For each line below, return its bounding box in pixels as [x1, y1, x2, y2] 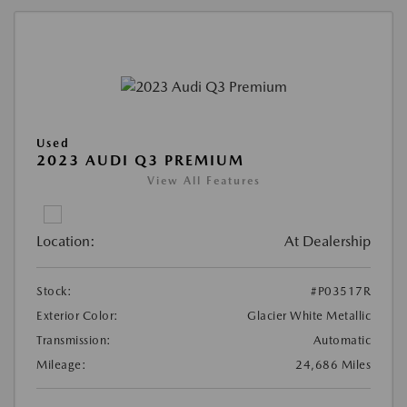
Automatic [313, 333, 371, 347]
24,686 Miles [295, 357, 371, 372]
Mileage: [36, 357, 86, 372]
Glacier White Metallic [247, 308, 371, 323]
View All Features [146, 174, 261, 187]
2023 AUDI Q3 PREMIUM [36, 151, 244, 169]
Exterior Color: [36, 308, 119, 323]
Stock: [36, 283, 72, 298]
